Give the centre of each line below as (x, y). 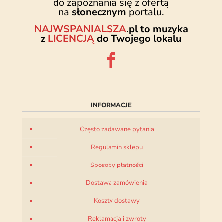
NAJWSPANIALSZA (80, 29)
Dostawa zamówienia (117, 183)
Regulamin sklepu (117, 147)
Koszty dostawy (117, 200)
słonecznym (99, 12)
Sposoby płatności (117, 165)
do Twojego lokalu (138, 38)
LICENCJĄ (71, 38)
